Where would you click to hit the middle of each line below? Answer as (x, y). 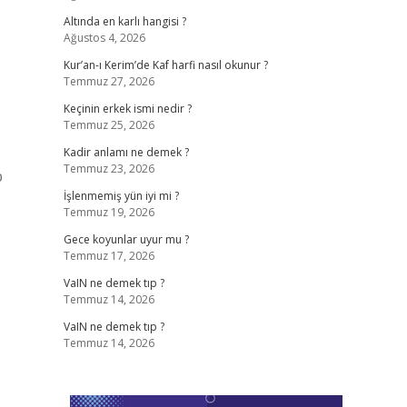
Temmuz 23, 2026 (109, 169)
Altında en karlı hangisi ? (124, 21)
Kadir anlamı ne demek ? (126, 152)
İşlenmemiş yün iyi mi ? (121, 196)
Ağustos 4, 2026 (104, 38)
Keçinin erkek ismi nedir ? (127, 109)
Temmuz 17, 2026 (109, 256)
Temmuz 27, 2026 (109, 81)
